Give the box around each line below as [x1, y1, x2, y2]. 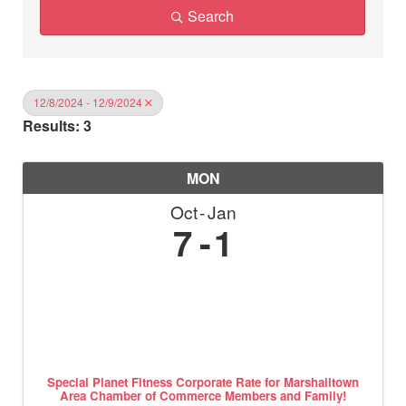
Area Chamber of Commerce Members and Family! [60, 386, 346, 404]
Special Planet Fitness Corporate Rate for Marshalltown [47, 372, 359, 391]
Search [188, 5, 234, 26]
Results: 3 [23, 114, 92, 136]
